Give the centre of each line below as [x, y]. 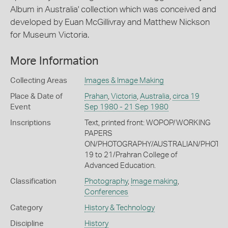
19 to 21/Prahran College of [131, 155]
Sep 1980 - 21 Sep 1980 [126, 107]
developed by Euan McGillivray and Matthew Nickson [110, 22]
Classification [33, 181]
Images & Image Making [124, 80]
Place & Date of [36, 96]
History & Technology [119, 208]
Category [26, 208]
